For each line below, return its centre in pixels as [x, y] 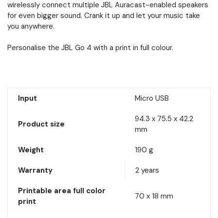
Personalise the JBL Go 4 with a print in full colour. [90, 47]
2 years [147, 170]
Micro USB [152, 98]
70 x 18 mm [154, 196]
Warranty [35, 170]
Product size [41, 124]
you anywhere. [31, 26]
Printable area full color [62, 191]
